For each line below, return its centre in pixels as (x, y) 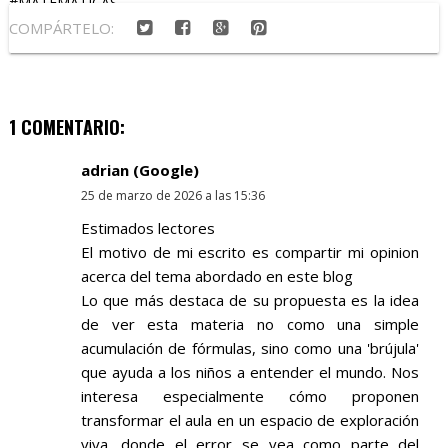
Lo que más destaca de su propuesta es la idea (250, 300)
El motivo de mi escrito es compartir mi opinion (250, 252)
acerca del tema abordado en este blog (216, 276)
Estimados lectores (147, 228)
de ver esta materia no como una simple (250, 324)
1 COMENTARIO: (66, 127)
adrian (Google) (139, 170)
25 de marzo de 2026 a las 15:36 (172, 196)
